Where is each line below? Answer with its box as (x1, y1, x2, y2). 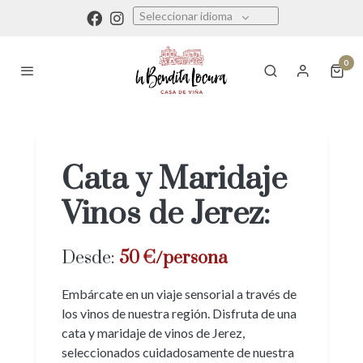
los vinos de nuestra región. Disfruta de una (62, 305, 297, 322)
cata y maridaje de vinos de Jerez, (62, 325, 245, 341)
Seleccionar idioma (139, 9, 233, 23)
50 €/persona (119, 247, 228, 270)
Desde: (62, 247, 119, 270)
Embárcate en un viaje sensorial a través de (62, 286, 297, 302)
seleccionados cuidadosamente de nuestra (62, 344, 294, 361)
